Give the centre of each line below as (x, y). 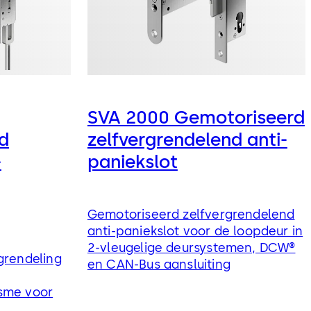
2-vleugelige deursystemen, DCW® (191, 247)
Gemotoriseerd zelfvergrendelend (191, 214)
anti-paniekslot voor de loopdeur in (195, 231)
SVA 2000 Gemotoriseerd (196, 118)
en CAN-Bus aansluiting (159, 264)
